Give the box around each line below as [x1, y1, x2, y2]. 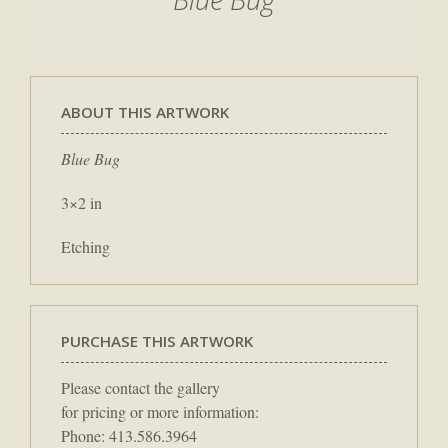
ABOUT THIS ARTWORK [61, 101, 229, 122]
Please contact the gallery [61, 376, 220, 398]
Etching [61, 235, 110, 257]
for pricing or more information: [61, 400, 259, 422]
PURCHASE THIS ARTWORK [61, 330, 253, 351]
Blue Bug [61, 147, 120, 169]
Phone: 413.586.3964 [61, 424, 197, 446]
